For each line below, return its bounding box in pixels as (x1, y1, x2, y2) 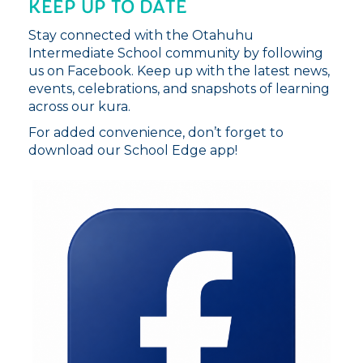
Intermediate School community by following (28, 45, 323, 61)
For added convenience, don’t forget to (28, 124, 284, 140)
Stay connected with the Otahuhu (28, 27, 254, 43)
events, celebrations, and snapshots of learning (28, 80, 330, 96)
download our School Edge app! (28, 142, 237, 158)
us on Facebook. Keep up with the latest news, (28, 62, 330, 79)
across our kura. (28, 98, 130, 114)
